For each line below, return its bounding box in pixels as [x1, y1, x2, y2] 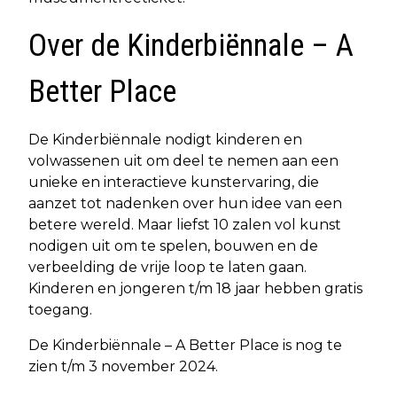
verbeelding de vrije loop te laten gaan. [28, 259, 307, 276]
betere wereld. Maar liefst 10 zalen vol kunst [28, 216, 341, 234]
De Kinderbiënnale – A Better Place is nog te [28, 337, 342, 354]
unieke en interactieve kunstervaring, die [28, 174, 319, 191]
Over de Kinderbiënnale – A [28, 27, 354, 65]
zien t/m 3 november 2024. [28, 358, 218, 376]
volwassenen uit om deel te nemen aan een [28, 152, 339, 170]
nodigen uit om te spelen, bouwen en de [28, 237, 318, 255]
